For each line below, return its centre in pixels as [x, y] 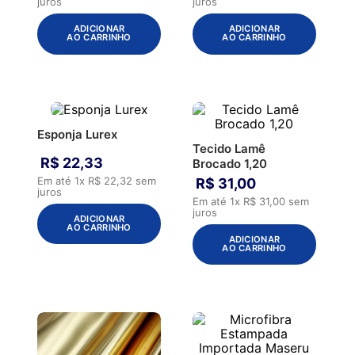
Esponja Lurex [78, 134]
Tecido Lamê [229, 148]
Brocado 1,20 [230, 163]
